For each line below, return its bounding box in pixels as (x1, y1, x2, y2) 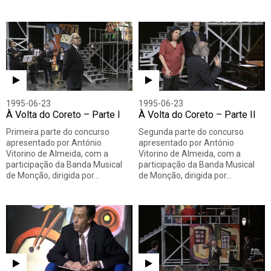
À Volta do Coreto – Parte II (139, 109, 256, 121)
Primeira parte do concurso (6, 127, 109, 137)
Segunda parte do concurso (139, 127, 244, 137)
